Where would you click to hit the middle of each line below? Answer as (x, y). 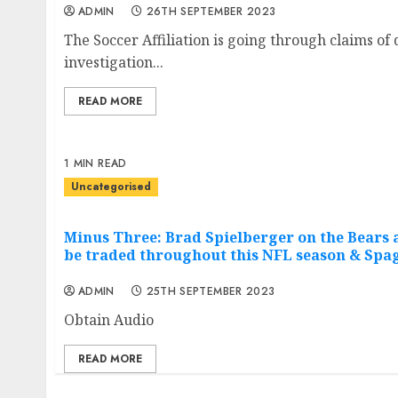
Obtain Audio (109, 320)
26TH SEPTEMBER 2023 (211, 11)
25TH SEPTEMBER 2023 (211, 292)
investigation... (114, 62)
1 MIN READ (96, 163)
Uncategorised (111, 186)
